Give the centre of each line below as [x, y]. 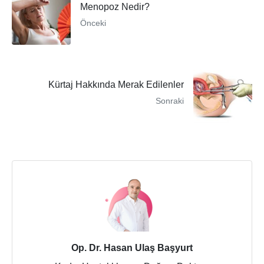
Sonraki [170, 100]
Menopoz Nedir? [115, 6]
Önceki [93, 23]
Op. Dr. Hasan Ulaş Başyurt [132, 247]
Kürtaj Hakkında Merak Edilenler [116, 84]
